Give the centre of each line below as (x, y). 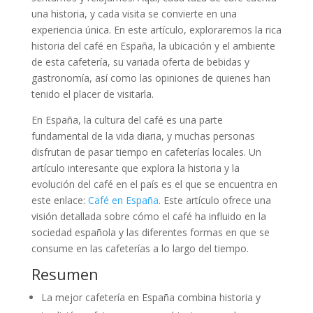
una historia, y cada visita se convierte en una (134, 13)
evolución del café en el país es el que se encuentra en (154, 184)
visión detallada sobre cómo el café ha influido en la (148, 216)
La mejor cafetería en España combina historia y (151, 297)
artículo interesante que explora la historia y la (135, 168)
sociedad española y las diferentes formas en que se (150, 232)
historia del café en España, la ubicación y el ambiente (153, 45)
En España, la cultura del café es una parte (127, 119)
